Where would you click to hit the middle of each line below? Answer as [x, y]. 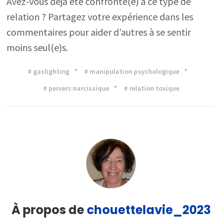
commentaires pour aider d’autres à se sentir [99, 32]
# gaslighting [49, 72]
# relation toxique [151, 88]
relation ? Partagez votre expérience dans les [100, 16]
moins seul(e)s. [37, 47]
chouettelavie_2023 [149, 210]
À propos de [49, 210]
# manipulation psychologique [132, 72]
